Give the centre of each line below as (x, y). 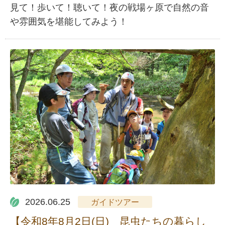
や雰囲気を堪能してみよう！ (69, 22)
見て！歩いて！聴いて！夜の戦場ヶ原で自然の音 (109, 8)
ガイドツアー (115, 202)
